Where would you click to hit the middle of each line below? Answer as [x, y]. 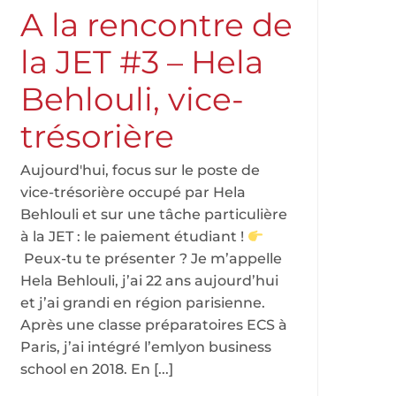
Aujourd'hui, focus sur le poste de [140, 170]
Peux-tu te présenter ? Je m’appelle [151, 259]
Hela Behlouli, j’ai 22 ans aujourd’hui [149, 281]
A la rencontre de [156, 25]
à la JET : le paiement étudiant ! [134, 236]
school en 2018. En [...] [97, 369]
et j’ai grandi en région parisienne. [143, 303]
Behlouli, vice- [132, 99]
